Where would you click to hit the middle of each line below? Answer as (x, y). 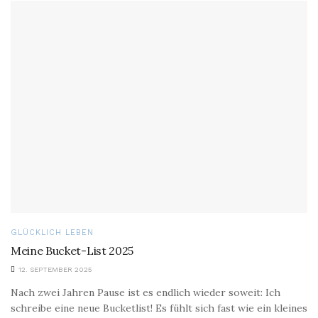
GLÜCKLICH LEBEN (52, 232)
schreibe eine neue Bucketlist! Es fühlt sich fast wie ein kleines (159, 308)
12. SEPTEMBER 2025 (54, 269)
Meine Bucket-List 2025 (72, 250)
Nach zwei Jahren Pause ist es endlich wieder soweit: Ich (146, 292)
